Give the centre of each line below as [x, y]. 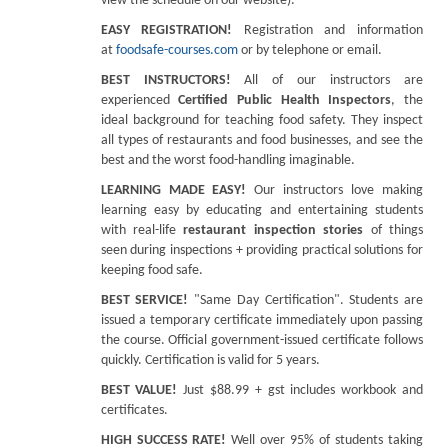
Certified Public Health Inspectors [285, 100]
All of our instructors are [327, 80]
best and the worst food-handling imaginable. [227, 160]
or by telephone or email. [311, 50]
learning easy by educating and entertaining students [261, 210]
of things [393, 230]
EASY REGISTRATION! [166, 30]
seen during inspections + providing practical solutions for [261, 250]
